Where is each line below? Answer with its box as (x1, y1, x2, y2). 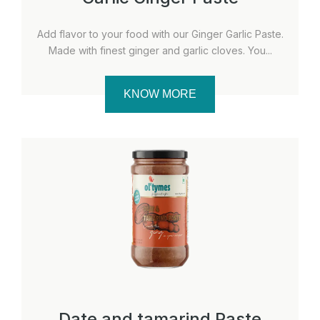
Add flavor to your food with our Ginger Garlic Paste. (36, 27, 284, 40)
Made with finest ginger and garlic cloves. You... (48, 44, 272, 56)
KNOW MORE (124, 87, 196, 100)
